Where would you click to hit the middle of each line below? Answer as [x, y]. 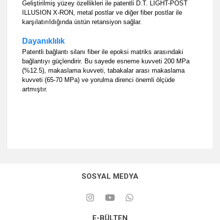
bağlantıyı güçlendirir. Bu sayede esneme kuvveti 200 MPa [106, 61]
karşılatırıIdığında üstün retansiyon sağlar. [82, 22]
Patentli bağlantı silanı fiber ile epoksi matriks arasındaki [103, 52]
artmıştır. [35, 89]
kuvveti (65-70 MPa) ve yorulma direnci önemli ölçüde [98, 80]
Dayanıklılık [43, 41]
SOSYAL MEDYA [110, 176]
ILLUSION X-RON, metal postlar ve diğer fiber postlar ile [102, 13]
